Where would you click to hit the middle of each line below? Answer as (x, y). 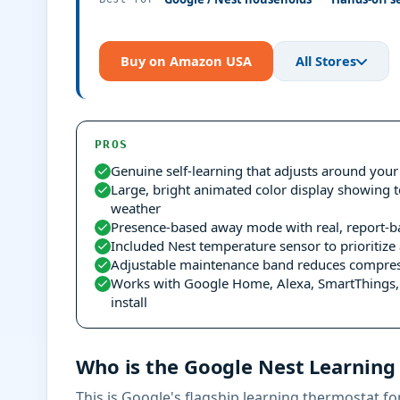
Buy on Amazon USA (186, 61)
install (129, 302)
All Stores (326, 61)
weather (136, 208)
